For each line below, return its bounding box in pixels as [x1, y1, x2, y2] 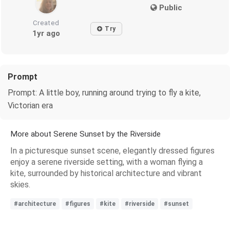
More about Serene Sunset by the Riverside [10, 129, 161, 139]
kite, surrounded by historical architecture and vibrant [10, 168, 202, 178]
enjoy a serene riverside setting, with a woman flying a [10, 157, 203, 167]
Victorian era [8, 100, 53, 110]
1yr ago [32, 28, 61, 38]
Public [157, 3, 182, 12]
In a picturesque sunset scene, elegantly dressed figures [10, 145, 215, 156]
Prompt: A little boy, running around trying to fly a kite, [8, 87, 201, 98]
